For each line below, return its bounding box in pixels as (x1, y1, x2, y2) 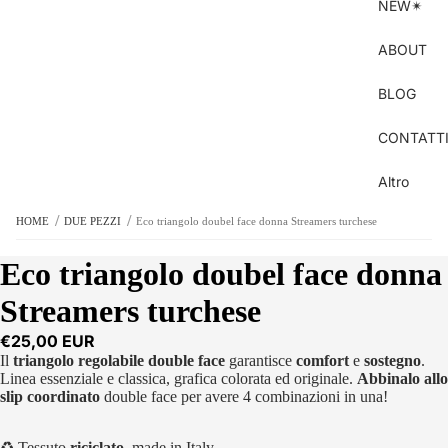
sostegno (364, 352, 421, 370)
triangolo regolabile (13, 352, 144, 370)
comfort (296, 352, 349, 370)
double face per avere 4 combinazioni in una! (100, 388, 388, 406)
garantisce (225, 352, 296, 370)
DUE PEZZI (64, 215, 122, 228)
